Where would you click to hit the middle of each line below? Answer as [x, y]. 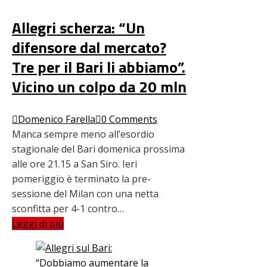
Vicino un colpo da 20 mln [99, 86]
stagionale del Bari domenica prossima [98, 149]
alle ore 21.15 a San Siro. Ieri [74, 164]
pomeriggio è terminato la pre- [81, 178]
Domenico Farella [57, 119]
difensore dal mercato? [89, 47]
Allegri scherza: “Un [78, 27]
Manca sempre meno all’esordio [83, 134]
